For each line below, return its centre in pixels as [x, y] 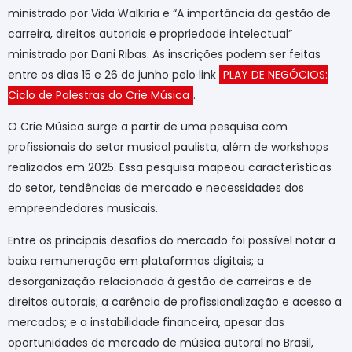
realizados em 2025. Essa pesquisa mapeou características [170, 168]
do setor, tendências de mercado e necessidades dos [156, 188]
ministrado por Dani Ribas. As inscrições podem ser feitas [164, 54]
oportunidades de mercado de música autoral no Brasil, [161, 342]
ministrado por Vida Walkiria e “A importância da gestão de [169, 13]
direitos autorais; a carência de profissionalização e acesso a [175, 301]
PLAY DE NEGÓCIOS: [275, 74]
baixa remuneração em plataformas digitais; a [136, 260]
